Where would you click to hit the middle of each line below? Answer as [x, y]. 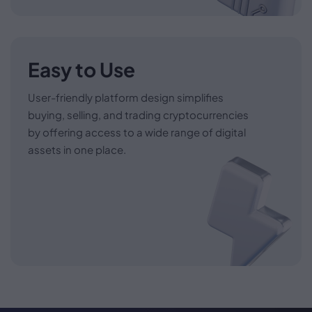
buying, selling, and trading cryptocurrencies [138, 114]
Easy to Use [81, 69]
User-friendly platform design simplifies [126, 97]
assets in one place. [77, 149]
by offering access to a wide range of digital [137, 132]
